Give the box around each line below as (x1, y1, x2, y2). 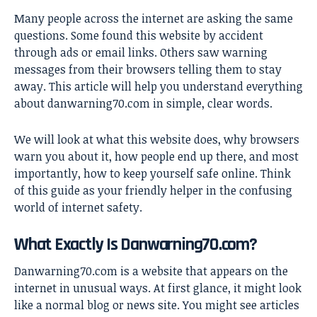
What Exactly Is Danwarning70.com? (14, 232, 257, 256)
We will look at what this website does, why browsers (14, 131, 299, 147)
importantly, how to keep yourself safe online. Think (14, 165, 291, 181)
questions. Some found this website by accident (14, 27, 263, 43)
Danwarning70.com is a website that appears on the (14, 263, 288, 279)
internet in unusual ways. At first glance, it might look (14, 280, 301, 296)
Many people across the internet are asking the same (14, 10, 293, 26)
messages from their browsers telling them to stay (14, 61, 282, 77)
